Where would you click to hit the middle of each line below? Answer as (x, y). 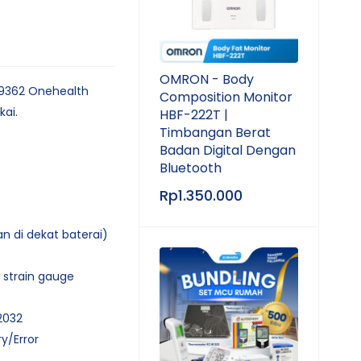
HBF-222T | (194, 115)
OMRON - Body (207, 79)
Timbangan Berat (215, 133)
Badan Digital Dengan (228, 150)
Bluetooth (191, 168)
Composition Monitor (226, 97)
